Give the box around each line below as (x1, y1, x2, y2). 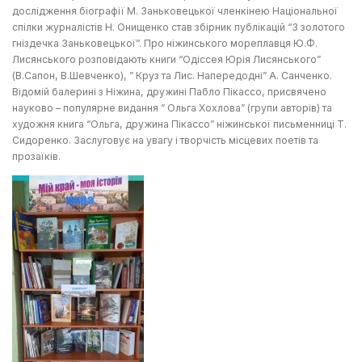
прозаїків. (12, 150, 61, 163)
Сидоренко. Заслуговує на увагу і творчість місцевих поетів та (12, 134, 318, 147)
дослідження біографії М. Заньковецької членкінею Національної (12, 5, 338, 18)
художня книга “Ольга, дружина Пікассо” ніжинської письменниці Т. (12, 118, 347, 131)
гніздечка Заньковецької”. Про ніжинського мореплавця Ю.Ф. (12, 37, 318, 50)
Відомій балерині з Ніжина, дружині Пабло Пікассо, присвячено (12, 86, 326, 99)
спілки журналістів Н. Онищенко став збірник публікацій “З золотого (12, 21, 345, 34)
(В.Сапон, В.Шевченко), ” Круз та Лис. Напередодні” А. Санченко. (12, 69, 332, 82)
